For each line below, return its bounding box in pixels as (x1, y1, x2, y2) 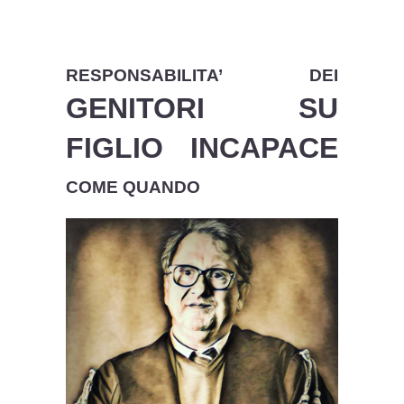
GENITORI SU (66, 92, 338, 124)
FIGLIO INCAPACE (66, 132, 338, 164)
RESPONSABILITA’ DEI (66, 66, 338, 85)
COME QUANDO (66, 178, 201, 197)
